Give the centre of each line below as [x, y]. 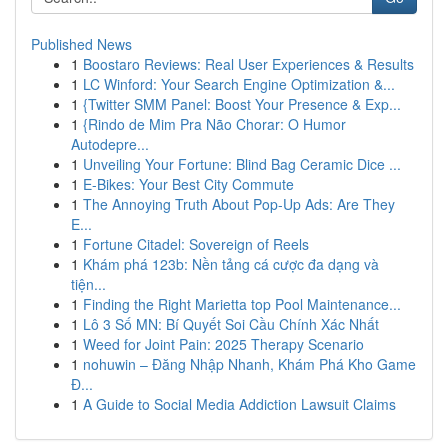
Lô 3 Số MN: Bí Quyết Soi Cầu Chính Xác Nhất [231, 324]
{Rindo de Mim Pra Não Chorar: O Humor [214, 124]
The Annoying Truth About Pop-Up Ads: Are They [239, 204]
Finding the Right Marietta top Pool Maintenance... [242, 304]
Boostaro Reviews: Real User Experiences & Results [248, 64]
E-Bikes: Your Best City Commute [188, 184]
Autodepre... [110, 144]
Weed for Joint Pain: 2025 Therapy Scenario [223, 344]
